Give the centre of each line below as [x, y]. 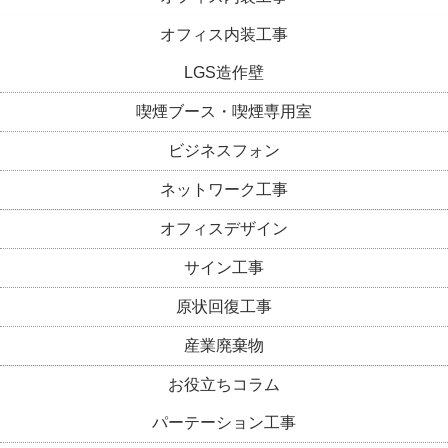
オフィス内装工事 [224, 34]
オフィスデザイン [224, 228]
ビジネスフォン [224, 150]
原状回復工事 [224, 306]
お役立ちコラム [224, 384]
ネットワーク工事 [224, 189]
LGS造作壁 [224, 72]
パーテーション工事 [224, 422]
